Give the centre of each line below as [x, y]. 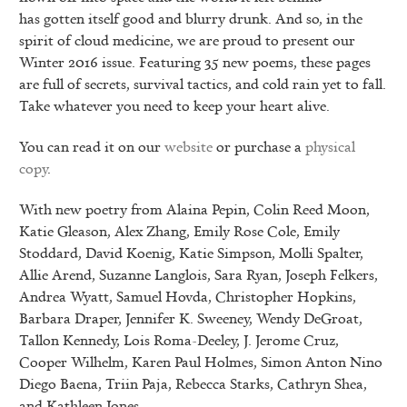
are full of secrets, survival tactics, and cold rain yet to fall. [202, 83]
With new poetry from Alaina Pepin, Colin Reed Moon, [194, 208]
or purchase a [258, 146]
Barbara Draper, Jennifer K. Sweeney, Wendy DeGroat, [190, 318]
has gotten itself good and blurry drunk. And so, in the [190, 18]
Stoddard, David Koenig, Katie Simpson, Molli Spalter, [191, 252]
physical [330, 146]
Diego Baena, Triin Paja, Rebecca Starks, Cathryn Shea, [193, 383]
